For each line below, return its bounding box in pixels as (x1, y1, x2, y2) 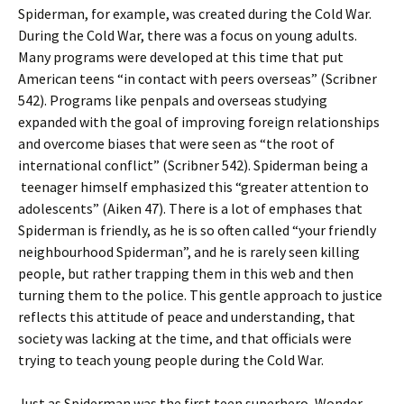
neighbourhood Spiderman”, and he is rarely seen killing (18, 243, 360, 261)
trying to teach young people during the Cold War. (18, 351, 324, 369)
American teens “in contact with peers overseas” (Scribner (18, 69, 377, 87)
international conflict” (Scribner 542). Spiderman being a (18, 156, 368, 174)
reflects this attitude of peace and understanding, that (18, 308, 355, 326)
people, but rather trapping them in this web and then (18, 264, 353, 282)
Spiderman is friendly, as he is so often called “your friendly (18, 221, 376, 239)
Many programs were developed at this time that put (18, 48, 344, 66)
